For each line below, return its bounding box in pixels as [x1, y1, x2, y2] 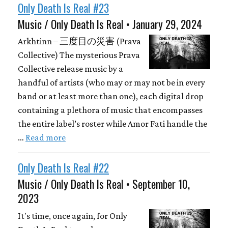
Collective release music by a [18, 64, 123, 74]
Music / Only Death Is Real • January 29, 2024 [18, 15, 202, 32]
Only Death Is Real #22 [18, 159, 109, 176]
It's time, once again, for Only [18, 210, 127, 221]
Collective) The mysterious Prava [18, 50, 140, 61]
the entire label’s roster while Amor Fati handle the [18, 119, 207, 129]
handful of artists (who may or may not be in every [18, 77, 205, 88]
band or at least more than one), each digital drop [18, 91, 204, 102]
